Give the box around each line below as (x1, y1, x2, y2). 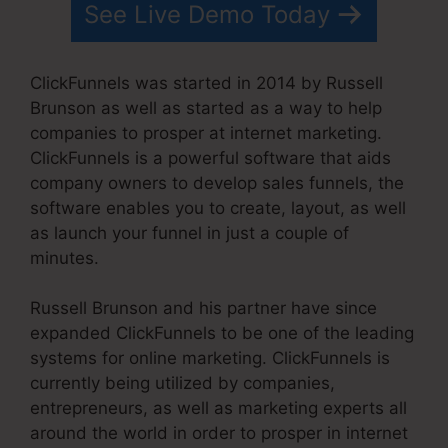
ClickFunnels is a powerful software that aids (30, 147, 391, 168)
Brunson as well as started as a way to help (30, 97, 382, 118)
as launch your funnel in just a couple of (30, 222, 349, 243)
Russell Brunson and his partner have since (30, 298, 377, 319)
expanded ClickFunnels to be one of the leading (30, 323, 414, 344)
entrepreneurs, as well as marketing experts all (30, 398, 407, 419)
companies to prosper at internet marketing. (30, 122, 382, 143)
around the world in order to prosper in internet (30, 423, 408, 444)
